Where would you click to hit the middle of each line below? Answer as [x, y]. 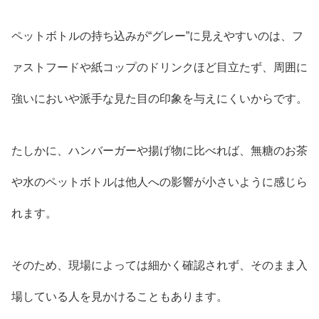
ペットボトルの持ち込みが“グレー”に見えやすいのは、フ [157, 36]
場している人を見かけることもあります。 [120, 296]
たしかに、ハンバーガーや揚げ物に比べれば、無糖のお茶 [159, 150]
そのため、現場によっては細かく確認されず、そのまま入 [159, 265]
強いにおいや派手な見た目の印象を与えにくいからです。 [159, 99]
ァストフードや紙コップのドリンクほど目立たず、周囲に [159, 68]
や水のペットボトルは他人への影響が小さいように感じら [159, 182]
